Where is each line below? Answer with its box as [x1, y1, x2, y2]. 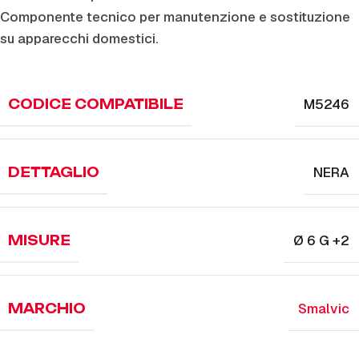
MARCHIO [8, 301, 86, 317]
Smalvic [298, 300, 349, 317]
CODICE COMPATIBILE [8, 96, 184, 112]
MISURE [8, 232, 71, 248]
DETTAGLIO [8, 164, 99, 180]
